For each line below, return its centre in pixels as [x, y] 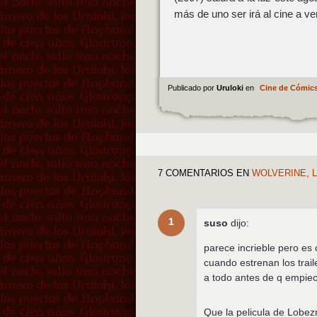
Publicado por [192, 87]
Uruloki [231, 87]
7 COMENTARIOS [196, 173]
